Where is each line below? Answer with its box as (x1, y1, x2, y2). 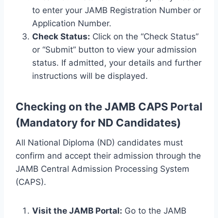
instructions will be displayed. (32, 71, 148, 81)
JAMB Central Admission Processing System (16, 163, 189, 174)
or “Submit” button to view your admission (32, 44, 197, 54)
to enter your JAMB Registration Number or (32, 5, 201, 15)
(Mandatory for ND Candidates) (16, 116, 181, 129)
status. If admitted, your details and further (32, 57, 201, 68)
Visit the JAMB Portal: (32, 205, 122, 216)
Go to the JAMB (122, 205, 186, 216)
